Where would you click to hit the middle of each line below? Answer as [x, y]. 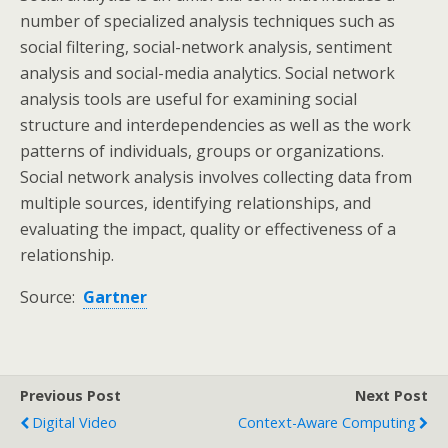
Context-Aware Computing [327, 422]
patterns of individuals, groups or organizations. [202, 151]
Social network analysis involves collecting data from [216, 177]
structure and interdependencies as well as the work [215, 125]
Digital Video [74, 422]
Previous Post [70, 395]
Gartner [115, 297]
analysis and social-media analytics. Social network [207, 73]
